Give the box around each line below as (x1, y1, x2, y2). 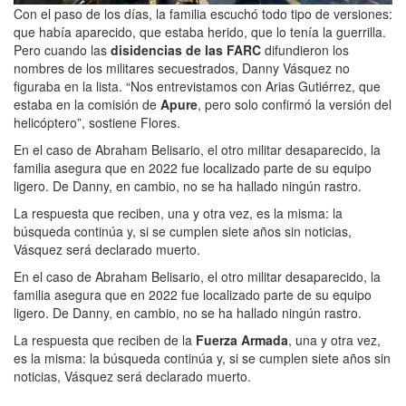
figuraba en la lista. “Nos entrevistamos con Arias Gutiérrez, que (14, 76, 381, 95)
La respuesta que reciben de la (14, 330, 196, 349)
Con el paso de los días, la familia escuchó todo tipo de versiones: (14, 4, 392, 23)
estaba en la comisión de (14, 94, 160, 113)
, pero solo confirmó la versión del (198, 94, 391, 113)
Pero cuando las (14, 40, 111, 59)
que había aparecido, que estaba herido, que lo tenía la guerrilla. (14, 22, 386, 41)
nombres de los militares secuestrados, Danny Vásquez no (14, 58, 350, 77)
